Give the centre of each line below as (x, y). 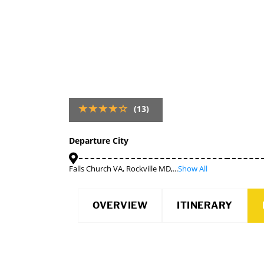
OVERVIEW (120, 205)
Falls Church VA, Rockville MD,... (123, 169)
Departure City (99, 141)
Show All (193, 169)
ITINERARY (205, 205)
